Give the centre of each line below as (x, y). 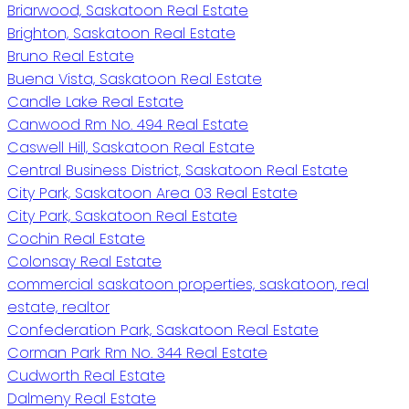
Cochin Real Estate (76, 239)
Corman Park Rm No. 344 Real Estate (137, 353)
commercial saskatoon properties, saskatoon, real (188, 285)
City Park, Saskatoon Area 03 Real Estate (152, 194)
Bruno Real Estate (71, 57)
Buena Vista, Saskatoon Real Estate (135, 79)
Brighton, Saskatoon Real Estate (121, 34)
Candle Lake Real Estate (95, 102)
